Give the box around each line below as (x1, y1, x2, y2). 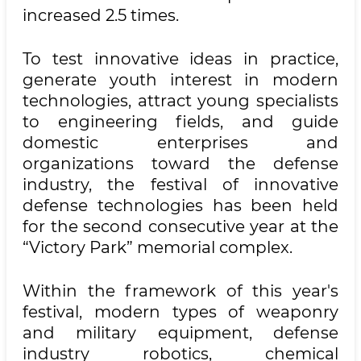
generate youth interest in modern (23, 70, 338, 89)
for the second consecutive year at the (23, 217, 338, 236)
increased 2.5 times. (23, 6, 179, 25)
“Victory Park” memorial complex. (23, 238, 293, 257)
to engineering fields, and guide (23, 112, 338, 131)
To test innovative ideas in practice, (23, 49, 338, 68)
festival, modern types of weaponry (23, 302, 338, 322)
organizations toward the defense (23, 154, 338, 173)
